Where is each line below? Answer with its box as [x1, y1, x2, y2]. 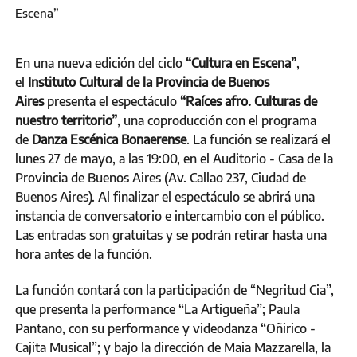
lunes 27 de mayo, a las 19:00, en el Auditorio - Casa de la [15, 150, 333, 167]
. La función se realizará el [186, 131, 331, 147]
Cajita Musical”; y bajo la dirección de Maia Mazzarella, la [15, 339, 331, 355]
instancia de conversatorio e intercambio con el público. [15, 207, 324, 224]
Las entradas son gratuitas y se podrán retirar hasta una [15, 226, 327, 243]
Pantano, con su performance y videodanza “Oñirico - [15, 320, 316, 336]
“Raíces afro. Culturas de [177, 92, 317, 109]
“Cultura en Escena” [186, 54, 296, 71]
